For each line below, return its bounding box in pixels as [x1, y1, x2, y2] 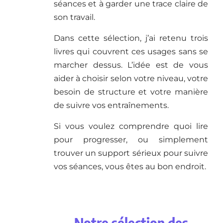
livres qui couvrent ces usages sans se [54, 47, 208, 57]
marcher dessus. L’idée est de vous [54, 60, 208, 70]
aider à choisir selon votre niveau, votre [54, 74, 208, 84]
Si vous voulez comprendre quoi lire [54, 121, 208, 131]
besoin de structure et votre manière [54, 87, 208, 97]
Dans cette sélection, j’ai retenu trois [54, 33, 208, 43]
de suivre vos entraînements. [54, 101, 169, 111]
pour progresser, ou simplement [54, 135, 208, 145]
